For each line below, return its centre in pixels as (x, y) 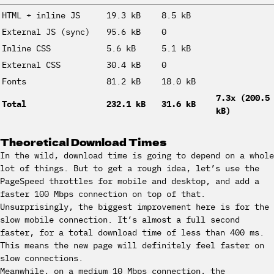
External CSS (31, 65)
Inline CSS (26, 48)
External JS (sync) (46, 32)
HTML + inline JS (41, 15)
